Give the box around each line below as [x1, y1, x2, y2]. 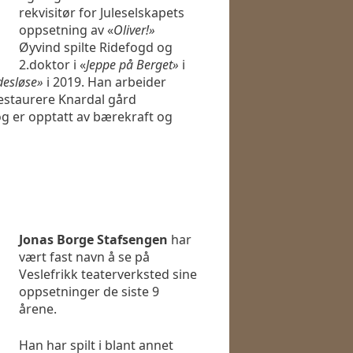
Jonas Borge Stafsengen [19, 231, 171, 249]
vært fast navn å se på [19, 248, 150, 266]
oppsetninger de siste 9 [19, 283, 159, 301]
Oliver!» [113, 21, 155, 39]
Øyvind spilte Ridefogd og [19, 39, 173, 57]
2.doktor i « [19, 56, 86, 74]
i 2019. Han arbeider [43, 73, 166, 91]
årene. [19, 300, 57, 318]
